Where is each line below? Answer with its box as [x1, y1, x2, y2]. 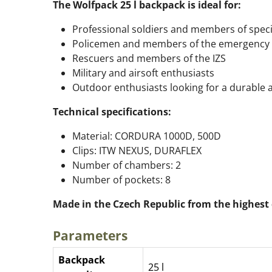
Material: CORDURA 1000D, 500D [72, 129, 221, 143]
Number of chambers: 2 [72, 158, 181, 172]
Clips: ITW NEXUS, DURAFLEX [72, 144, 202, 157]
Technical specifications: [53, 105, 171, 118]
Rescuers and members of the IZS [72, 52, 226, 65]
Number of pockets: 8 [72, 173, 171, 186]
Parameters [53, 226, 127, 244]
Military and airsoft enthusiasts [72, 66, 214, 80]
